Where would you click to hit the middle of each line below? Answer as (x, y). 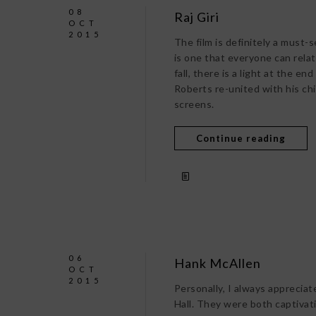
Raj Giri (196, 17)
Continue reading (241, 138)
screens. (194, 104)
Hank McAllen (217, 263)
